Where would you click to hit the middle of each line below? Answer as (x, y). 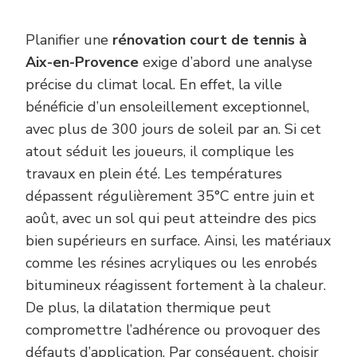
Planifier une (69, 40)
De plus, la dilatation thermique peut (148, 308)
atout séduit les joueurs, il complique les (160, 152)
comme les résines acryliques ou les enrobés (171, 263)
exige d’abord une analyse (226, 63)
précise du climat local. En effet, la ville (154, 85)
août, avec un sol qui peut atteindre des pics (171, 219)
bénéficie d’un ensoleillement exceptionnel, (167, 107)
